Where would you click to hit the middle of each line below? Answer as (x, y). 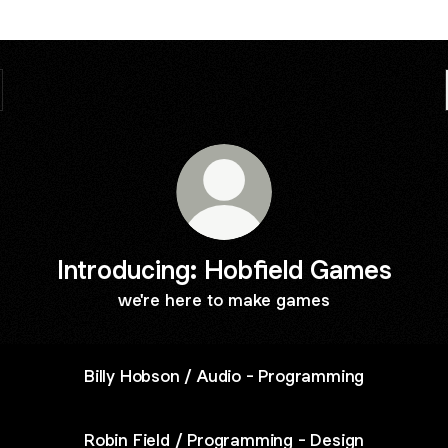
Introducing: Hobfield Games (224, 269)
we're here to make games (224, 300)
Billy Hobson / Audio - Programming (224, 375)
